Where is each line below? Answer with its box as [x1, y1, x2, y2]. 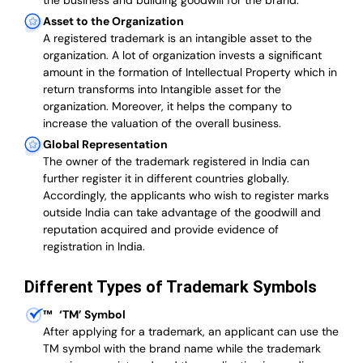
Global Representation [43, 137, 168, 152]
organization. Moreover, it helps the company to [43, 99, 292, 114]
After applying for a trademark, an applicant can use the [43, 324, 339, 340]
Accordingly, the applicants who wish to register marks [43, 188, 329, 203]
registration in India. [43, 239, 145, 254]
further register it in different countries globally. [43, 171, 289, 186]
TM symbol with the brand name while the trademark [43, 341, 321, 357]
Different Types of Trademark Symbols [24, 277, 317, 297]
